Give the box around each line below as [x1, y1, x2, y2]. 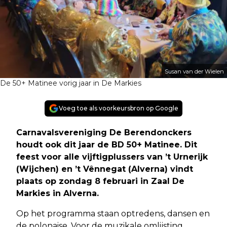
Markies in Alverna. [16, 188, 99, 199]
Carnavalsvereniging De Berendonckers [16, 128, 192, 138]
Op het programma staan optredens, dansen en [16, 209, 210, 219]
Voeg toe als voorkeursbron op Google [59, 104, 178, 112]
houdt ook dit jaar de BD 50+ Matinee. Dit [16, 140, 197, 150]
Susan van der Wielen [165, 68, 224, 75]
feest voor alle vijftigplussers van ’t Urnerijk [16, 152, 208, 162]
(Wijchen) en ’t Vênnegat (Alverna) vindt [16, 164, 193, 174]
